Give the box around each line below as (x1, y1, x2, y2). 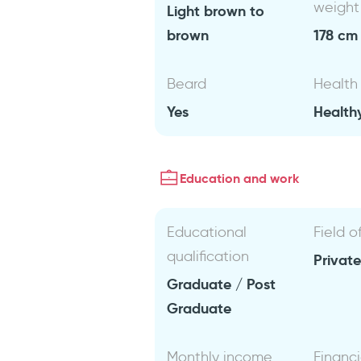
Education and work (180, 169, 300, 187)
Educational (167, 223, 247, 241)
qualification (167, 247, 250, 265)
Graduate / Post (167, 275, 276, 293)
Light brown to (167, 2, 265, 20)
